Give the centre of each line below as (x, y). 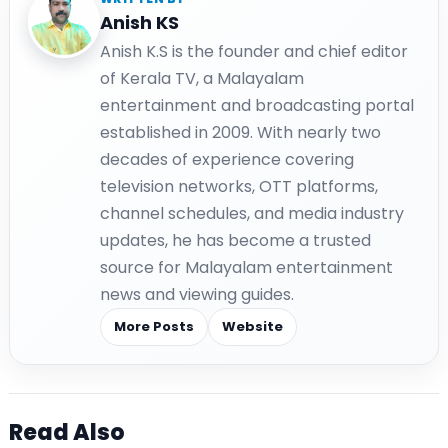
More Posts (154, 326)
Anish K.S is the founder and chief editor (254, 51)
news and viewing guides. (197, 294)
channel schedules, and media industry (252, 213)
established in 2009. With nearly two (240, 132)
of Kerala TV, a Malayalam (202, 78)
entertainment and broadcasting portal (257, 105)
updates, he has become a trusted (235, 240)
